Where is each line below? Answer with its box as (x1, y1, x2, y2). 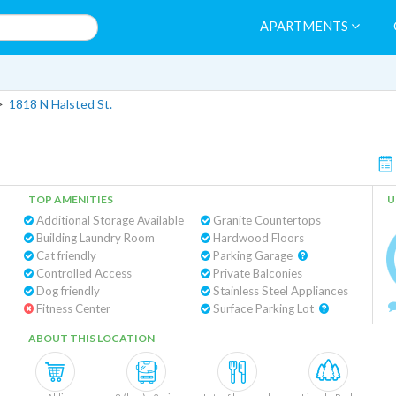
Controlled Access (34, 266, 132, 280)
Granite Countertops (209, 213, 321, 227)
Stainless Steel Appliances (209, 284, 348, 298)
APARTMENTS (260, 19, 351, 34)
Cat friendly (34, 248, 96, 263)
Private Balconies (209, 266, 302, 280)
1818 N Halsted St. (9, 96, 112, 111)
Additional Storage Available (34, 213, 184, 227)
